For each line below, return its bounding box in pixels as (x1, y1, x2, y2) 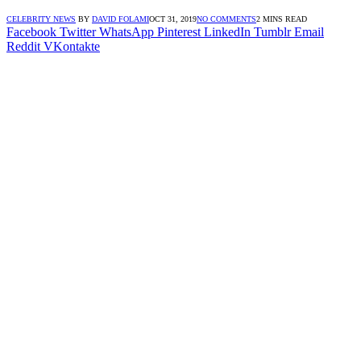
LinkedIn (204, 24, 251, 39)
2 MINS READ (256, 14, 307, 23)
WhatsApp (99, 24, 154, 39)
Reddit (6, 39, 40, 53)
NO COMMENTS (197, 14, 256, 23)
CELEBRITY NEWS (6, 14, 76, 23)
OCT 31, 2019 (149, 14, 197, 23)
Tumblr (254, 24, 291, 39)
